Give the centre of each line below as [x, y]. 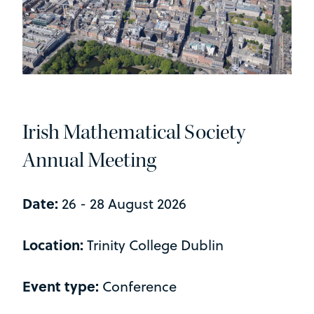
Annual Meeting [89, 160]
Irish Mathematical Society [134, 132]
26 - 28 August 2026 [122, 204]
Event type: [61, 286]
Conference [138, 287]
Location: [55, 245]
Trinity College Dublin [155, 245]
